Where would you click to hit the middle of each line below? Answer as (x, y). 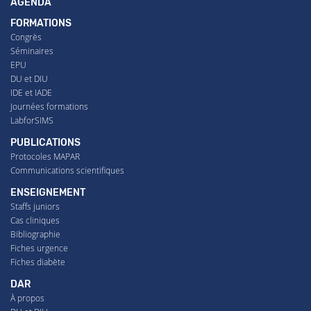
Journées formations (49, 106)
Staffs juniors (35, 206)
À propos (27, 298)
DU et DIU (29, 78)
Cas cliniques (35, 220)
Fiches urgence (39, 248)
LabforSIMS (32, 120)
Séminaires (32, 51)
